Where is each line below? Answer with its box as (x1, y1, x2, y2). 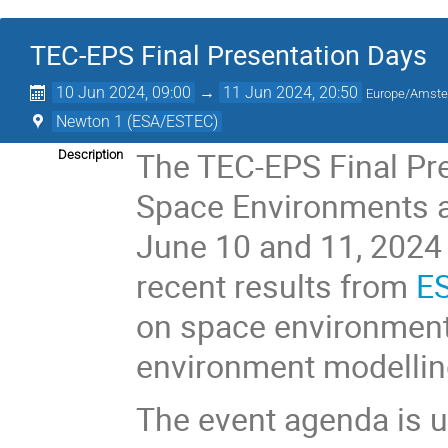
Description (58, 147, 123, 162)
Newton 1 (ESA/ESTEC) (56, 112, 219, 131)
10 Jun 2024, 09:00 (56, 83, 192, 102)
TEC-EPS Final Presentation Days (30, 37, 427, 73)
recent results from (136, 264, 417, 307)
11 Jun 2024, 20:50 (223, 83, 359, 102)
